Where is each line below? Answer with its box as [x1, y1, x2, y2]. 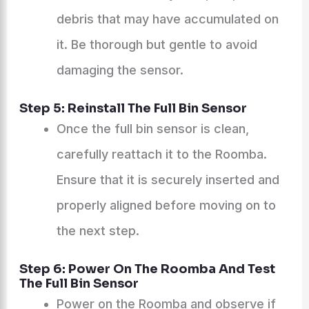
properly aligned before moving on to [56, 198, 276, 212]
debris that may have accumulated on [56, 12, 279, 26]
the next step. [56, 223, 139, 238]
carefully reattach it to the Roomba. [56, 147, 267, 161]
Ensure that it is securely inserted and [56, 172, 279, 187]
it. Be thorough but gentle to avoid [56, 37, 257, 52]
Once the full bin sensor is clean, [56, 121, 249, 136]
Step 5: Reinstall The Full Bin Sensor [19, 101, 247, 116]
